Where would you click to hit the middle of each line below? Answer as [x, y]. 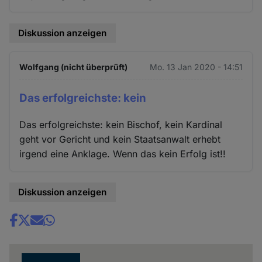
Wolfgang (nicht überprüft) [74, 67]
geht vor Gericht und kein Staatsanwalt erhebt [120, 139]
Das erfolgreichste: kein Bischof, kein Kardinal [121, 125]
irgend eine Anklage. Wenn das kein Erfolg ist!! [123, 154]
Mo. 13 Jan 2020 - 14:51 [196, 67]
